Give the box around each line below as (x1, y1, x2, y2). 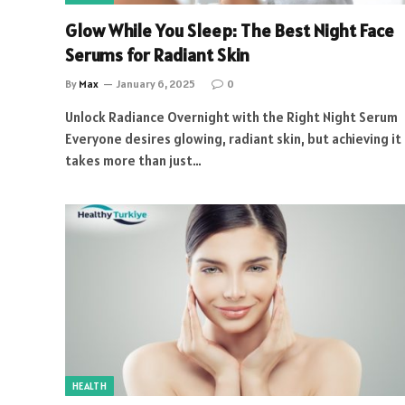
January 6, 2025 (117, 77, 195, 90)
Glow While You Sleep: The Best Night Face (65, 19, 394, 42)
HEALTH (72, 379, 107, 392)
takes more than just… (65, 152, 202, 169)
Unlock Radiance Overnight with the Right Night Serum (65, 108, 398, 126)
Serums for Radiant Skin (65, 43, 250, 67)
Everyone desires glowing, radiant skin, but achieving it (65, 130, 401, 147)
